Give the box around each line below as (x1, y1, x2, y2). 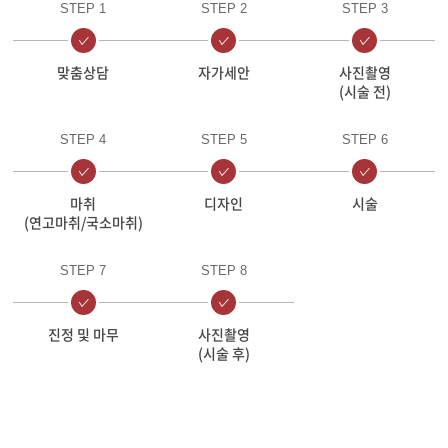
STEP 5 (200, 131, 247, 147)
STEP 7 (60, 262, 107, 278)
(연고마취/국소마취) (23, 211, 143, 232)
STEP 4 (60, 131, 107, 147)
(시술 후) (197, 342, 250, 363)
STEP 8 (200, 262, 247, 278)
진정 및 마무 (47, 323, 119, 344)
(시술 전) (338, 80, 391, 101)
